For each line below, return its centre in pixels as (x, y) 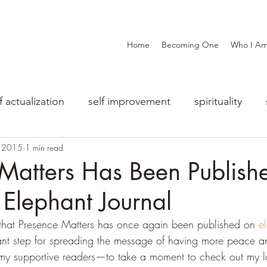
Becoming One (190, 45)
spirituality (218, 101)
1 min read (44, 147)
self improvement (129, 101)
